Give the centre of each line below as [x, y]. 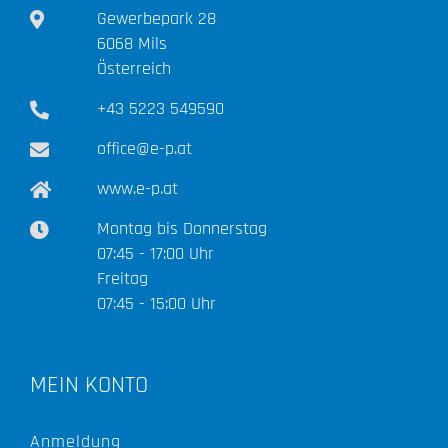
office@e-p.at [145, 148]
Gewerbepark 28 [157, 18]
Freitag [123, 278]
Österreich [134, 68]
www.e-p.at [138, 188]
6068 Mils [132, 43]
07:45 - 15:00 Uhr [157, 303]
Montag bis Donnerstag [182, 228]
